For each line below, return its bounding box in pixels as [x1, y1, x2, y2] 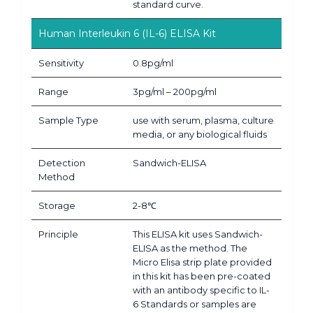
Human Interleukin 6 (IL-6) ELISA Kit [38, 27, 216, 40]
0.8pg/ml [133, 57, 173, 68]
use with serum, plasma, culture [133, 114, 274, 126]
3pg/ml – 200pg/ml [133, 85, 217, 97]
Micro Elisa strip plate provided [133, 256, 272, 268]
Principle [38, 228, 78, 240]
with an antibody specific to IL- [133, 284, 270, 296]
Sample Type [38, 114, 99, 126]
